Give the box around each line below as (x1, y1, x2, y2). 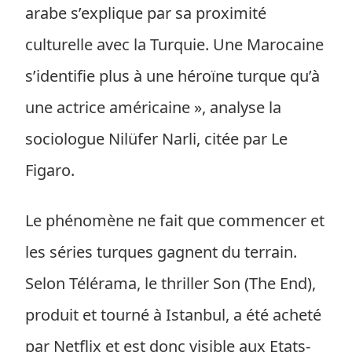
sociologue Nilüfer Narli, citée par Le (25, 128, 288, 149)
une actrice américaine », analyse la (25, 97, 281, 118)
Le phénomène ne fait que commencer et (25, 210, 324, 231)
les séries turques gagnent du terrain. (25, 241, 297, 262)
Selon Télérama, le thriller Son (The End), (25, 273, 316, 294)
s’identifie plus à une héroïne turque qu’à (25, 65, 320, 86)
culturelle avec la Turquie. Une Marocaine (25, 34, 324, 55)
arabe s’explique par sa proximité (25, 2, 266, 24)
